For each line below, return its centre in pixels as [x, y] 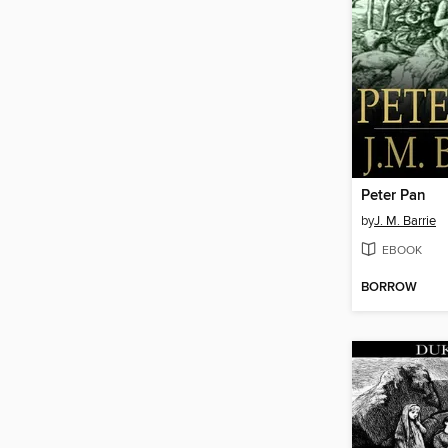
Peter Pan [393, 196]
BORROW [389, 287]
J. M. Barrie [405, 221]
